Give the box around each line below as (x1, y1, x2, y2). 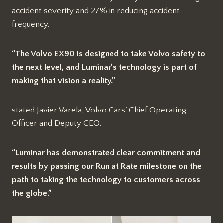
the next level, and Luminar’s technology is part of (12, 63, 197, 72)
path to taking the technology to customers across (12, 175, 200, 185)
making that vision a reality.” (12, 76, 115, 86)
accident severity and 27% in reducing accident (12, 6, 180, 16)
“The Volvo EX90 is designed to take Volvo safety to (12, 49, 205, 59)
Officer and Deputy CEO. (12, 119, 101, 128)
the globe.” (12, 189, 52, 198)
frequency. (12, 20, 49, 29)
